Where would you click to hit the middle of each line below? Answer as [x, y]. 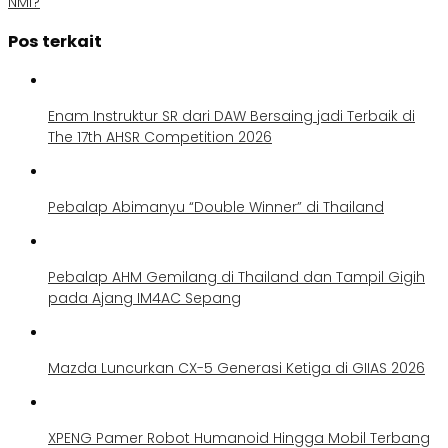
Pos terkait [55, 42]
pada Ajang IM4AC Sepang [144, 297]
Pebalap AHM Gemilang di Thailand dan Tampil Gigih [236, 276]
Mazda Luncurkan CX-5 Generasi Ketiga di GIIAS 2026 [236, 367]
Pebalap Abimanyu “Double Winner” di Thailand [216, 206]
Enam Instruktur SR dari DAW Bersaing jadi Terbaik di [231, 115]
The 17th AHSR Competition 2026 [160, 136]
